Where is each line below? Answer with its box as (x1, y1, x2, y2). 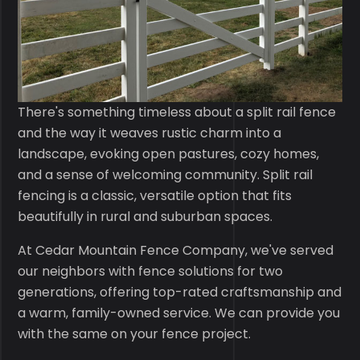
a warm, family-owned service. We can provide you (18, 304, 341, 322)
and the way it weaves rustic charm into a (18, 124, 282, 142)
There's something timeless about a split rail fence (18, 103, 337, 121)
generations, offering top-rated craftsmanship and (18, 283, 342, 301)
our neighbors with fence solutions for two (18, 262, 284, 280)
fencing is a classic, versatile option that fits (18, 186, 292, 205)
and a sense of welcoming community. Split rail (18, 166, 313, 184)
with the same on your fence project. (18, 325, 252, 343)
